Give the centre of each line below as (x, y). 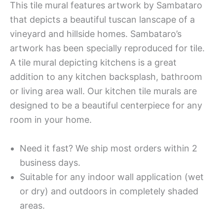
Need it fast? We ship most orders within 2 (109, 148)
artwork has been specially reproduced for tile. (107, 48)
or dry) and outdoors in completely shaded (109, 191)
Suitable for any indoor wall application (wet (112, 177)
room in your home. (51, 119)
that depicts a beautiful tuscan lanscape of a (102, 19)
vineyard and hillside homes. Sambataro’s (96, 34)
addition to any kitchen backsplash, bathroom (106, 76)
